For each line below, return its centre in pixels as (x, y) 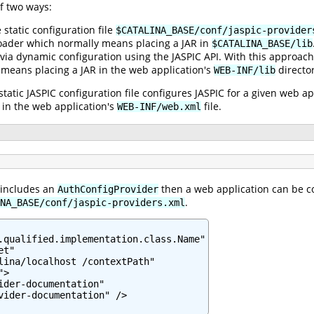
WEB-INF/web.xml (159, 106)
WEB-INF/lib (245, 70)
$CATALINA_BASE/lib (262, 43)
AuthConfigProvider (108, 189)
